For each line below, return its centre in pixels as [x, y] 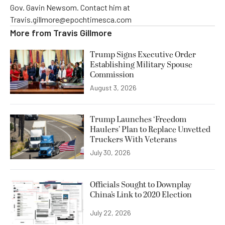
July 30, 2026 [110, 153]
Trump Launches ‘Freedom [138, 120]
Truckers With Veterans [133, 140]
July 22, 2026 [110, 212]
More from [32, 33]
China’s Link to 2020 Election [141, 195]
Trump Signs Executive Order [143, 55]
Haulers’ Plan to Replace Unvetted [150, 130]
